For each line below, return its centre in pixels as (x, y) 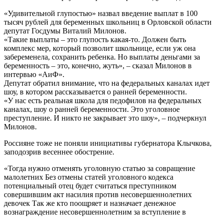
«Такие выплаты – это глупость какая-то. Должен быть (95, 39)
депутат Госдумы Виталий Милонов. (65, 31)
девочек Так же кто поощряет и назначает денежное (90, 203)
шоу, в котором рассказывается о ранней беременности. (95, 92)
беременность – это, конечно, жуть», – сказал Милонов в (98, 65)
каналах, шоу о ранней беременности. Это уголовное (92, 109)
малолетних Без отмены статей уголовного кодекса (89, 177)
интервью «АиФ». (34, 74)
